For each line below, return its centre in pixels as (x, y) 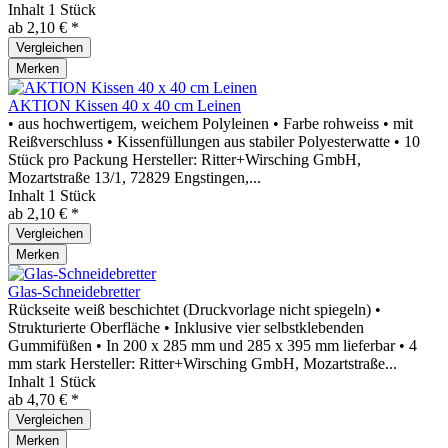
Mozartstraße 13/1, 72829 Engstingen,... (134, 177)
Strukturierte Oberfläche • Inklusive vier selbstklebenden (186, 327)
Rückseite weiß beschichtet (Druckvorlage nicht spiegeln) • (194, 309)
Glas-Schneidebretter (74, 291)
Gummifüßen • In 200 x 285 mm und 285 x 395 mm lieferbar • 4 (212, 345)
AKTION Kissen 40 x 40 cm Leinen (124, 105)
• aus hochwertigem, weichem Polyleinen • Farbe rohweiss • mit (210, 123)
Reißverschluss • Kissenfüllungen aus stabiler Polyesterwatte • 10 (214, 141)
